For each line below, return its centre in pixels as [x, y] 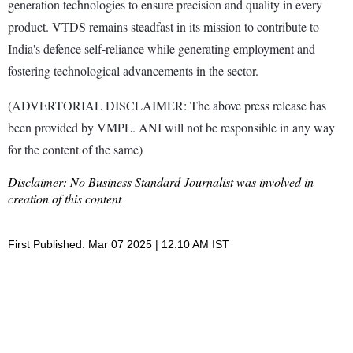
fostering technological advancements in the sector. [133, 70]
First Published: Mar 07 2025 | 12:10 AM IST [119, 244]
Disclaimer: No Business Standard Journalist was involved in [161, 181]
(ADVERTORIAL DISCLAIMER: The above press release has [167, 105]
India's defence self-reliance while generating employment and [162, 48]
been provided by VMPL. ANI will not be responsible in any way [171, 127]
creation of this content [65, 198]
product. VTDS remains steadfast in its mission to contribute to [163, 26]
